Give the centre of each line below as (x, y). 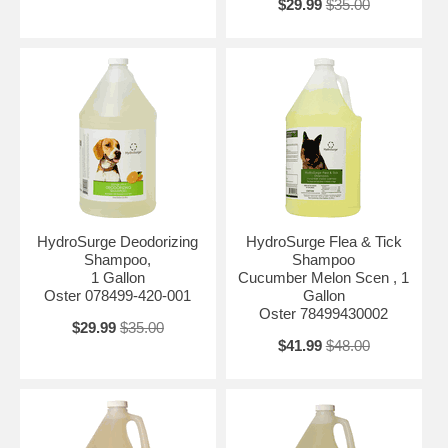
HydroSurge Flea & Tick (323, 241)
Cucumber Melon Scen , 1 (324, 277)
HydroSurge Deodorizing (118, 241)
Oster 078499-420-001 (118, 295)
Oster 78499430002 (324, 313)
